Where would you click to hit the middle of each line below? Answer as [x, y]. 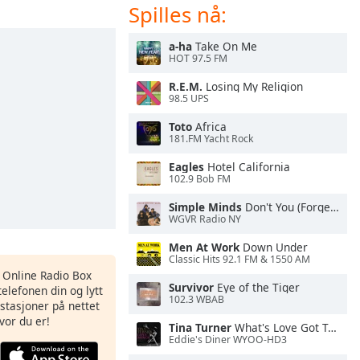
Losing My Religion [253, 86]
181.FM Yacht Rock [211, 139]
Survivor [191, 287]
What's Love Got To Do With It [280, 327]
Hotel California [247, 167]
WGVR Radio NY [205, 219]
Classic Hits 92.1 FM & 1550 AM [239, 260]
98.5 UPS [189, 99]
